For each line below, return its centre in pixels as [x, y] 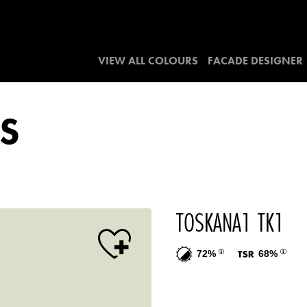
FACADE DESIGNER [255, 61]
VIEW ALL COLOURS [148, 61]
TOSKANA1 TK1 [230, 222]
